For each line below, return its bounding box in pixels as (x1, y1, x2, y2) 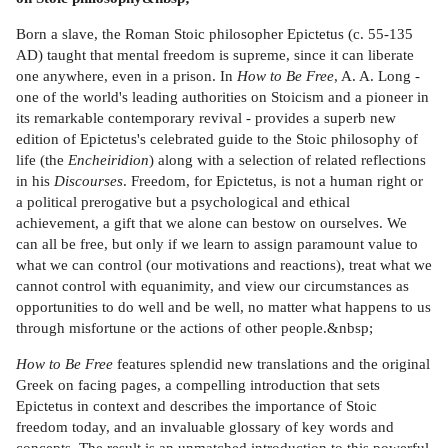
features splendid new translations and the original (113, 355, 430, 373)
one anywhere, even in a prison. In (16, 66, 237, 84)
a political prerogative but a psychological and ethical (16, 192, 350, 210)
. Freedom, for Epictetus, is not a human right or (123, 171, 423, 189)
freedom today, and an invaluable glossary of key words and (16, 418, 394, 436)
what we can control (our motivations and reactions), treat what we (16, 255, 432, 273)
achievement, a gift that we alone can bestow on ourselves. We (16, 213, 407, 231)
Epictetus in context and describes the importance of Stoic (16, 397, 377, 415)
